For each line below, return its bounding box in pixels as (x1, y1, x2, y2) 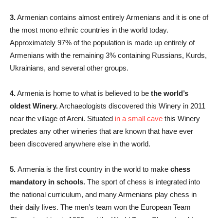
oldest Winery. (10, 102, 58, 110)
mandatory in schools (10, 178, 83, 186)
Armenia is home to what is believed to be (16, 89, 149, 97)
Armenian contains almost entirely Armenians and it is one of (16, 13, 208, 21)
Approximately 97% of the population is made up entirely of (10, 38, 195, 47)
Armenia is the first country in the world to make (18, 165, 170, 173)
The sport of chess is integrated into (85, 178, 200, 186)
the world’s (149, 89, 188, 97)
